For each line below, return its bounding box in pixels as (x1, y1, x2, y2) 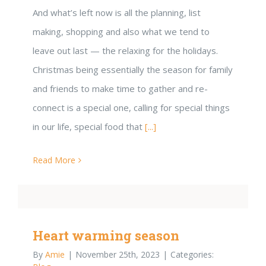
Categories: (170, 248, 214, 260)
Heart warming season (33, 226, 179, 244)
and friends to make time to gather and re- (33, 82, 208, 94)
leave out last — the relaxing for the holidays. (33, 44, 218, 56)
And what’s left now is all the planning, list (33, 6, 201, 18)
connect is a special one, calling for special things (33, 101, 230, 113)
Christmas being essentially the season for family (33, 63, 233, 75)
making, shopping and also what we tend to (33, 25, 210, 37)
